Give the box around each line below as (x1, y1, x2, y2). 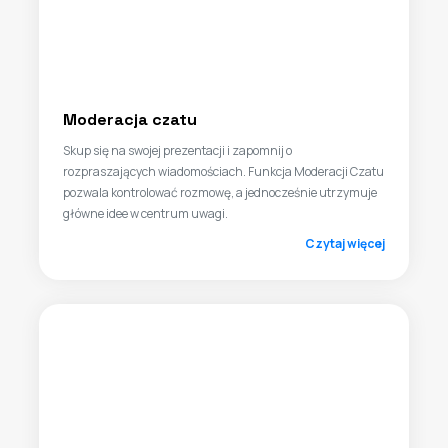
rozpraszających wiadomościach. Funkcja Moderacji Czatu (63, 163, 384, 180)
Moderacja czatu (63, 109, 197, 130)
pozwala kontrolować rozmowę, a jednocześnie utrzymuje (63, 184, 377, 201)
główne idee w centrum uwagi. (63, 205, 228, 222)
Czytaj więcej (305, 235, 385, 252)
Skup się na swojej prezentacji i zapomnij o (63, 142, 292, 159)
